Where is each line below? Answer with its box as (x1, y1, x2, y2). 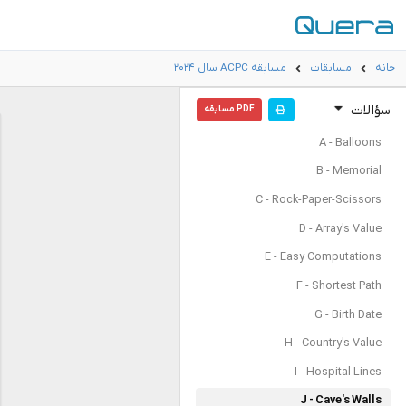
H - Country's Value (284, 336, 382, 352)
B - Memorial (315, 164, 382, 179)
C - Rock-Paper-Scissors (255, 192, 382, 208)
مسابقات (310, 61, 353, 75)
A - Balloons (318, 135, 382, 150)
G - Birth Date (314, 307, 382, 323)
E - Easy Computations (264, 250, 382, 266)
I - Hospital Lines (294, 364, 382, 380)
